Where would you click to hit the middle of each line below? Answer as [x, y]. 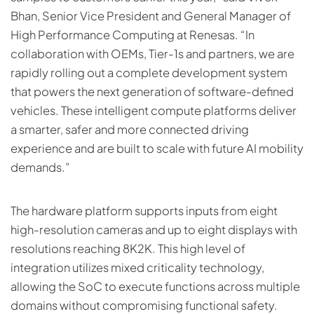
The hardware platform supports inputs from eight [144, 210]
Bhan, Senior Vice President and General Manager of [151, 15]
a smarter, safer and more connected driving [130, 129]
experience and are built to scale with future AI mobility [157, 148]
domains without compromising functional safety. [144, 305]
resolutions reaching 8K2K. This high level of [128, 248]
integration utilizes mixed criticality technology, [137, 267]
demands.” [40, 167]
